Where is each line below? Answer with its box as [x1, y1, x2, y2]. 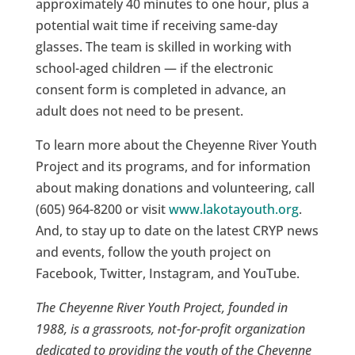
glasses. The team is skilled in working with [35, 38, 292, 56]
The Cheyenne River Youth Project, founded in [35, 299, 288, 317]
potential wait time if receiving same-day [35, 17, 277, 35]
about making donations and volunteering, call [35, 179, 315, 197]
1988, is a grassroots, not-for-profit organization [35, 320, 305, 338]
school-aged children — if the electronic [35, 59, 273, 78]
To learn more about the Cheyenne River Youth [35, 136, 317, 155]
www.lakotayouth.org [168, 200, 299, 219]
